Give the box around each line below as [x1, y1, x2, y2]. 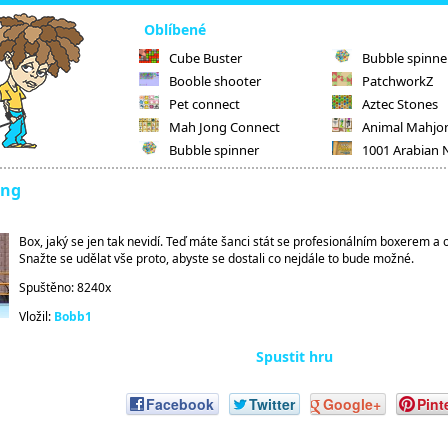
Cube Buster [169, 49, 242, 67]
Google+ [322, 394, 381, 415]
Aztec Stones [362, 95, 439, 113]
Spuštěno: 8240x [19, 279, 111, 296]
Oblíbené [144, 20, 206, 39]
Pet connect [169, 95, 240, 113]
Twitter [248, 394, 295, 415]
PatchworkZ [362, 72, 434, 90]
